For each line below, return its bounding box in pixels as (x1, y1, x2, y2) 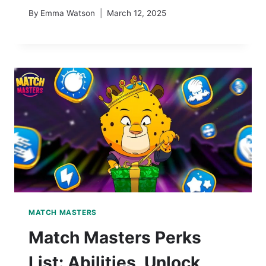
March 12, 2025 (107, 8, 167, 18)
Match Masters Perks (28, 227, 201, 248)
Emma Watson (40, 8, 96, 18)
